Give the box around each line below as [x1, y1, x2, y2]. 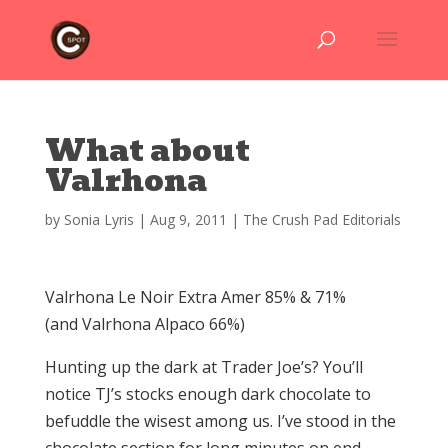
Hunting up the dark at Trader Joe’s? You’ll [44, 356, 363, 378]
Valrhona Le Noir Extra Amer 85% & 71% [44, 286, 346, 308]
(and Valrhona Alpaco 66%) [44, 313, 245, 335]
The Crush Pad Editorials [242, 210, 401, 229]
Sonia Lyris [63, 210, 134, 229]
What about [44, 126, 250, 175]
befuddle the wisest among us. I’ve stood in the [44, 410, 396, 432]
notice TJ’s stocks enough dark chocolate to [44, 383, 371, 405]
